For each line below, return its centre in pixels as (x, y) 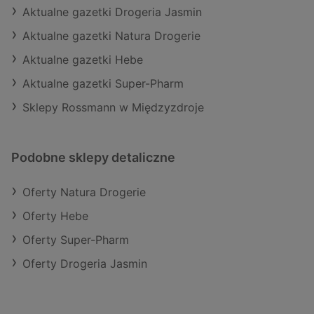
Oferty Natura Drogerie (84, 192)
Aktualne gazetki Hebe (83, 59)
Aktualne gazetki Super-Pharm (103, 83)
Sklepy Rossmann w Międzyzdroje (113, 107)
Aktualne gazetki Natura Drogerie (111, 35)
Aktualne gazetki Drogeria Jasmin (112, 12)
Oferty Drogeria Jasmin (85, 263)
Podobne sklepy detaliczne (93, 157)
